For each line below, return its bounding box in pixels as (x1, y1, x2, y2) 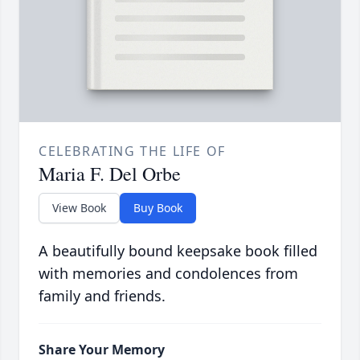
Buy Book (133, 200, 182, 216)
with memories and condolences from (39, 264, 298, 284)
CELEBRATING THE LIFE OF (39, 142, 226, 161)
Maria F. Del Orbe (39, 161, 181, 187)
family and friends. (39, 286, 166, 306)
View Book (52, 200, 106, 216)
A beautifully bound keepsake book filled (39, 241, 317, 261)
